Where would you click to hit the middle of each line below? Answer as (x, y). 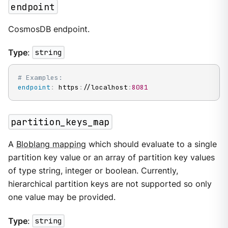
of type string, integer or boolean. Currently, (93, 171)
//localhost (105, 88)
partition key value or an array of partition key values (111, 158)
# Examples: (40, 78)
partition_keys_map (60, 122)
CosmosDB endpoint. (49, 29)
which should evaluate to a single (151, 145)
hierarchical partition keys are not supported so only (110, 184)
